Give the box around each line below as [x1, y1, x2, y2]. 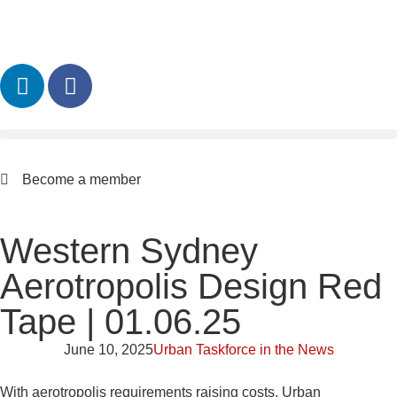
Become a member [22, 172, 141, 187]
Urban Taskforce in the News [152, 342, 334, 357]
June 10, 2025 [63, 342, 153, 357]
